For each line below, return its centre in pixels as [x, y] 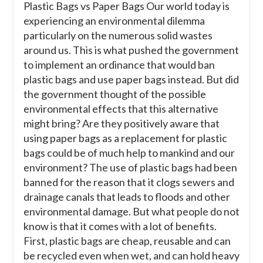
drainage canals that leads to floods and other [127, 197]
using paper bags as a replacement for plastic [125, 138]
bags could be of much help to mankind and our [129, 153]
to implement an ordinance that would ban [119, 65]
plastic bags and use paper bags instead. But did [131, 80]
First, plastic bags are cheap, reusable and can [127, 241]
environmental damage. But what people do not [131, 212]
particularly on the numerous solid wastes [118, 36]
